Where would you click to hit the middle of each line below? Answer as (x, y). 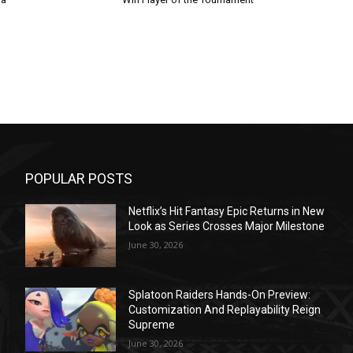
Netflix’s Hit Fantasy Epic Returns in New (227, 211)
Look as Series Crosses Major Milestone (227, 226)
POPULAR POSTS (79, 178)
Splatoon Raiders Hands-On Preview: (220, 295)
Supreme (152, 325)
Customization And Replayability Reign (225, 310)
